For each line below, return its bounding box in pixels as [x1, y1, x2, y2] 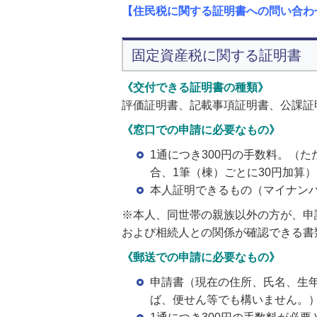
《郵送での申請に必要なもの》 [122, 251, 280, 263]
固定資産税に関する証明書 [132, 47, 301, 63]
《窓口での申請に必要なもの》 [122, 124, 280, 136]
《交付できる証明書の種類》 [122, 81, 269, 93]
